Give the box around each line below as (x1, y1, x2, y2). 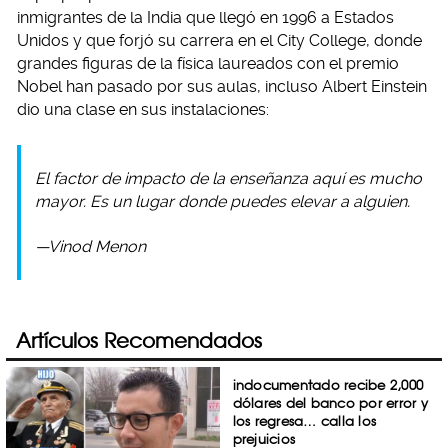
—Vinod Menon (35, 237, 146, 257)
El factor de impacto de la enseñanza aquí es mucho (35, 169, 422, 189)
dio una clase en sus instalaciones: (17, 100, 269, 120)
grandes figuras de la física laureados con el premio (17, 54, 399, 74)
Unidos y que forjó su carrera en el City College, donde (17, 31, 422, 51)
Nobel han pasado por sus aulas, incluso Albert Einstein (17, 77, 427, 97)
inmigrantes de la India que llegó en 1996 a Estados (17, 8, 394, 28)
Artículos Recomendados (16, 328, 262, 353)
